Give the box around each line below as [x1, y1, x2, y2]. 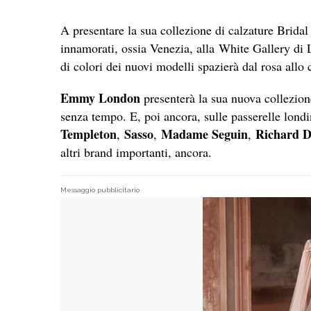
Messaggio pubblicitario [60, 185, 140, 194]
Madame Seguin [161, 124, 248, 143]
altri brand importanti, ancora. [60, 143, 212, 160]
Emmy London [60, 88, 140, 107]
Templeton [60, 124, 117, 143]
